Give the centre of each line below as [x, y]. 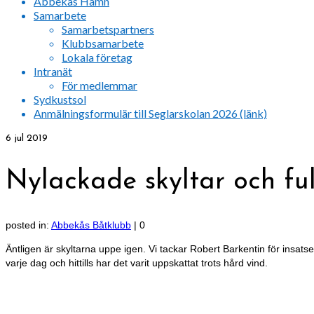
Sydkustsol [60, 99]
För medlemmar [100, 85]
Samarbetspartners [108, 29]
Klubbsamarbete [103, 43]
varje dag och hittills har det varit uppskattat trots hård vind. [137, 263]
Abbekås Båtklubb [91, 225]
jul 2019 [29, 138]
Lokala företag [97, 57]
